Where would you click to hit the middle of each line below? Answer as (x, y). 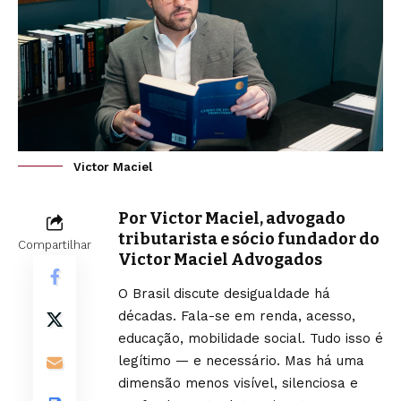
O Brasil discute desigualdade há (224, 293)
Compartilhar (55, 244)
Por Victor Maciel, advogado (232, 218)
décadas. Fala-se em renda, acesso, (237, 316)
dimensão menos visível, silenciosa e (238, 383)
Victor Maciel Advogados (220, 259)
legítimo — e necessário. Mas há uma (241, 360)
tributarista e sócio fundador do (249, 239)
